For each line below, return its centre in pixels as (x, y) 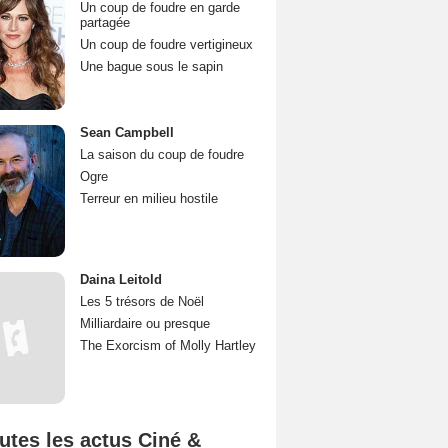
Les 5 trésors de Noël (142, 301)
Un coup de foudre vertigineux (166, 44)
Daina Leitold (121, 279)
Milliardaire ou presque (145, 323)
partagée (105, 22)
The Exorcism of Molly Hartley (168, 345)
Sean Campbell (127, 132)
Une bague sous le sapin (151, 66)
